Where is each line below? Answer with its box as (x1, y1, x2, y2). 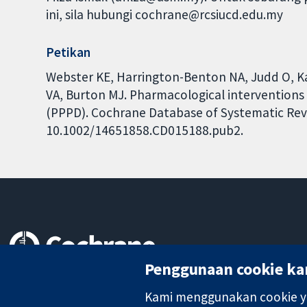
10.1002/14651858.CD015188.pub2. (46, 121, 244, 138)
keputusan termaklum (10, 287, 116, 302)
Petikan (46, 44, 91, 61)
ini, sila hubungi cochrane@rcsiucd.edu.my (46, 6, 284, 23)
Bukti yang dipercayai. (10, 272, 115, 286)
